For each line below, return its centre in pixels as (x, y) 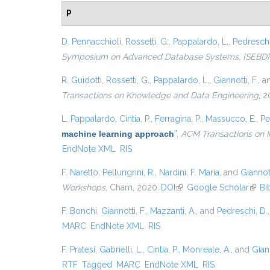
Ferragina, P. (178, 119)
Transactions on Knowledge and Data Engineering (160, 95)
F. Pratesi (78, 250)
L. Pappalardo (88, 119)
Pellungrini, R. (129, 172)
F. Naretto (80, 172)
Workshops (83, 187)
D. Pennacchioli (91, 42)
